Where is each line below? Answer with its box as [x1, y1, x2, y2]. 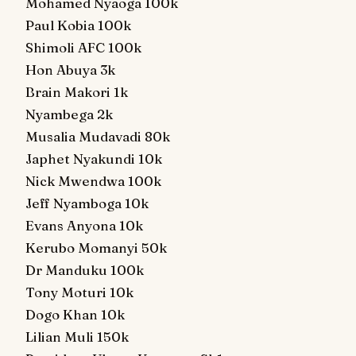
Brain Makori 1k [25, 83, 128, 100]
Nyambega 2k [25, 106, 113, 122]
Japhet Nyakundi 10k [25, 150, 162, 167]
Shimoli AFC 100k [25, 39, 141, 56]
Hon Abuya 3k [25, 61, 115, 78]
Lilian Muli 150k [25, 328, 129, 345]
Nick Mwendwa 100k [25, 172, 161, 189]
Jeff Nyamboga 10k [25, 195, 149, 211]
